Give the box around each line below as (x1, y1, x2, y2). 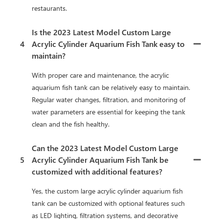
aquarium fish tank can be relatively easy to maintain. (32, 82, 190, 92)
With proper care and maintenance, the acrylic (32, 70, 169, 80)
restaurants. (32, 3, 67, 13)
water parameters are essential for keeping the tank (32, 107, 185, 116)
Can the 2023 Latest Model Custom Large (32, 142, 178, 153)
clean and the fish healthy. (32, 119, 109, 129)
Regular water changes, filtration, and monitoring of (32, 94, 185, 104)
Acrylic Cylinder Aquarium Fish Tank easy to (32, 38, 185, 49)
